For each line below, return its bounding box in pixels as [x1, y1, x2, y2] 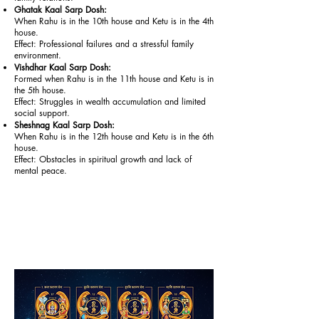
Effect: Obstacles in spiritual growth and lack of [14, 153, 192, 165]
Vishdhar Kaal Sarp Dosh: [14, 61, 111, 73]
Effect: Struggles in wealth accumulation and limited [14, 95, 206, 108]
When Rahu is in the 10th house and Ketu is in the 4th [14, 15, 214, 27]
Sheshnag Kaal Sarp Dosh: [14, 119, 115, 131]
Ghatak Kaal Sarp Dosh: [14, 4, 107, 16]
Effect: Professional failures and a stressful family [14, 38, 194, 50]
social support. [14, 107, 70, 119]
